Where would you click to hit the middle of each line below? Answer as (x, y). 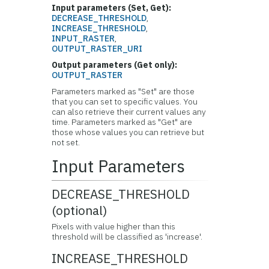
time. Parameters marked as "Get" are (122, 122)
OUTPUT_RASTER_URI (97, 49)
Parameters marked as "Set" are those (123, 91)
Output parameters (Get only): (115, 65)
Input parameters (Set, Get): (112, 8)
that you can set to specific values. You (125, 101)
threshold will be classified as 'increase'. (127, 237)
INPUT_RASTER (83, 38)
